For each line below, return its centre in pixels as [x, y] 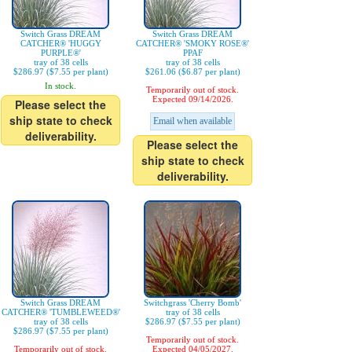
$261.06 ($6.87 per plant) [192, 72]
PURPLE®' [60, 53]
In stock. [60, 86]
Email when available [192, 121]
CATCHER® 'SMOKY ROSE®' [192, 44]
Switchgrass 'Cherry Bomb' [192, 303]
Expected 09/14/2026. [192, 99]
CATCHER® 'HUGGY [60, 44]
